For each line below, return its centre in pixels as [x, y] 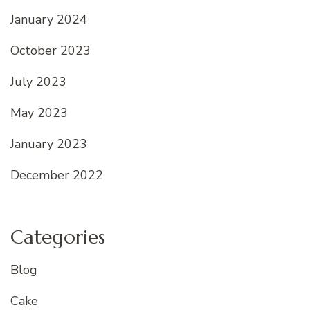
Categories [58, 237]
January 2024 [49, 19]
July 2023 [38, 81]
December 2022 [57, 175]
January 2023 [49, 144]
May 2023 [39, 112]
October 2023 [51, 50]
